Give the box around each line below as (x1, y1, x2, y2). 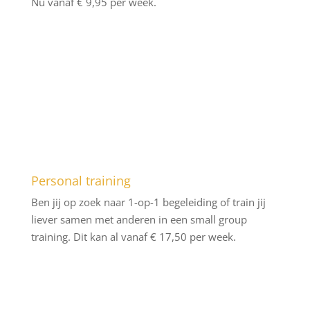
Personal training (30, 172, 131, 189)
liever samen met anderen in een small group (30, 212, 247, 226)
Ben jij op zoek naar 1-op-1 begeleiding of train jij (30, 195, 266, 209)
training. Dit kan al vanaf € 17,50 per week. (30, 230, 236, 244)
